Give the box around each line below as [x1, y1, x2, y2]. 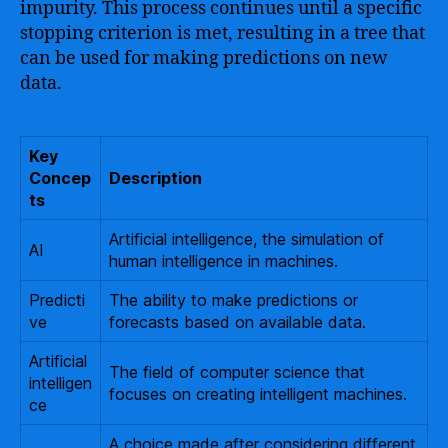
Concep [29, 168, 91, 188]
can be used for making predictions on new [20, 47, 388, 70]
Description [109, 168, 202, 188]
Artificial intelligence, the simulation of [109, 229, 384, 249]
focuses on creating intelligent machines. [109, 384, 407, 404]
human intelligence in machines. [109, 251, 338, 271]
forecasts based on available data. [109, 312, 366, 332]
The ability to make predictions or [109, 290, 358, 310]
